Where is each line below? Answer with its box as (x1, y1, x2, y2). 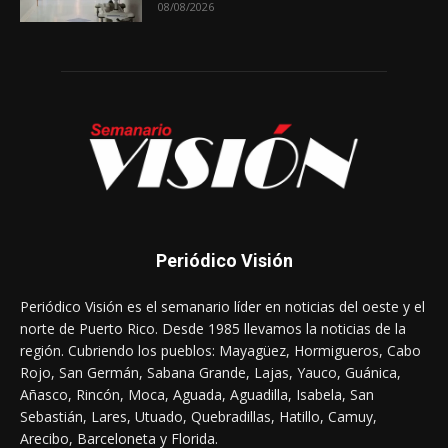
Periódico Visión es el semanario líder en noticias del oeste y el (20, 297, 425, 317)
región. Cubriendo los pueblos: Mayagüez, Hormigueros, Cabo (20, 341, 421, 361)
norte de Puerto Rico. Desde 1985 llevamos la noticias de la (20, 319, 406, 339)
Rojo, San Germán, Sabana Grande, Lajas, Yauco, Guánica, (20, 363, 401, 383)
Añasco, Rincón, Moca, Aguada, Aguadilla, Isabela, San (20, 385, 374, 405)
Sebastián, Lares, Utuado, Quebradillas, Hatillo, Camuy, (20, 407, 377, 427)
